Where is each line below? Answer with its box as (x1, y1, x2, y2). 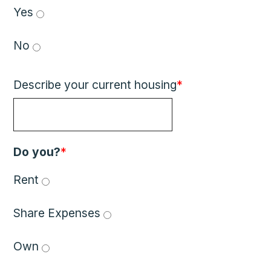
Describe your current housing (13, 77, 177, 92)
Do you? (13, 145, 61, 159)
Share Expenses (13, 205, 104, 220)
